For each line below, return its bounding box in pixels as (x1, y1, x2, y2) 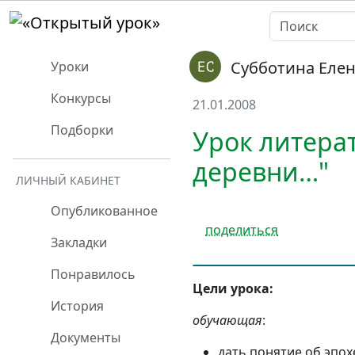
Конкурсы (48, 90, 111, 107)
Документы (48, 329, 120, 346)
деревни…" (193, 155, 329, 189)
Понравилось (48, 265, 136, 283)
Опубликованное (48, 202, 158, 219)
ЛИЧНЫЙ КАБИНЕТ (16, 173, 120, 188)
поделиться (205, 220, 278, 239)
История (48, 297, 104, 315)
